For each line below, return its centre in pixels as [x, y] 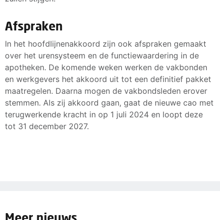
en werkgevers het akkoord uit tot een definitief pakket [108, 79]
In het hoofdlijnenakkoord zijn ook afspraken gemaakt [106, 43]
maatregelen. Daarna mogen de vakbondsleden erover [106, 91]
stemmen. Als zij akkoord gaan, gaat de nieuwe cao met [109, 102]
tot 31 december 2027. [47, 126]
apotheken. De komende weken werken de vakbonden [106, 67]
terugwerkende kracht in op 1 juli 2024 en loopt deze [104, 114]
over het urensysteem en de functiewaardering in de [102, 55]
